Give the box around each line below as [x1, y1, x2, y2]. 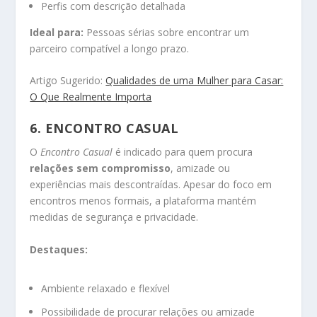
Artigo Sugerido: [30, 74, 106, 87]
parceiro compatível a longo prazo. [30, 41, 190, 55]
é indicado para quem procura [113, 145, 253, 159]
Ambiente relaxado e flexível [41, 281, 171, 295]
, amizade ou [171, 161, 231, 175]
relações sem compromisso [30, 161, 171, 175]
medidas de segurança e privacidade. [30, 210, 199, 224]
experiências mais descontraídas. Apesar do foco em [30, 178, 272, 192]
